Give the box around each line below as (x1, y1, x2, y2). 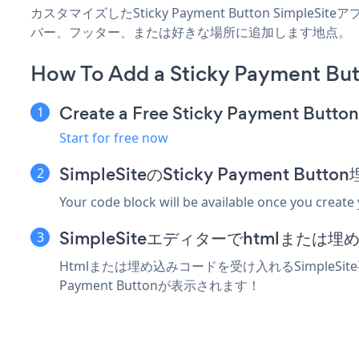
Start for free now (59, 128, 168, 147)
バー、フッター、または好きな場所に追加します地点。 (30, 22, 351, 41)
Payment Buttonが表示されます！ (59, 276, 260, 294)
